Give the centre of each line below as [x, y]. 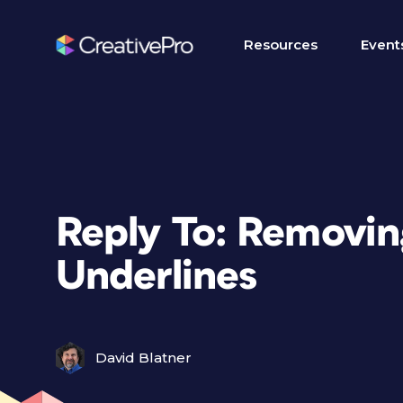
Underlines [157, 277]
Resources [281, 45]
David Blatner [143, 358]
